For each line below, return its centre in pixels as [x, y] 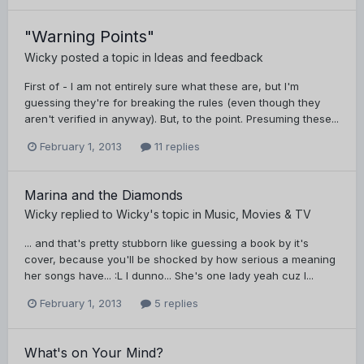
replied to [87, 214]
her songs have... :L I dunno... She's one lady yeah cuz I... [169, 276]
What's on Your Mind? [94, 352]
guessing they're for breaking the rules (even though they [172, 103]
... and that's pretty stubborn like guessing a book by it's [167, 243]
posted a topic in [106, 58]
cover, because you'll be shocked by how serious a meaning [180, 260]
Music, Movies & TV [258, 214]
